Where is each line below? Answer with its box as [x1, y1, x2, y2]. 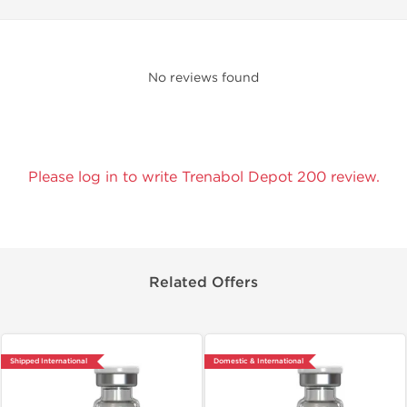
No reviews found [148, 70, 259, 85]
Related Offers [149, 273, 258, 292]
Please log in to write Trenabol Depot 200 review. [27, 168, 380, 185]
